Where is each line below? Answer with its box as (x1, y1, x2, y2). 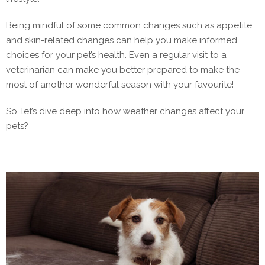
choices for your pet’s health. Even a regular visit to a (6, 50, 227, 61)
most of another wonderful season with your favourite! (6, 79, 234, 91)
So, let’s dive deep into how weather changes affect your (6, 106, 244, 117)
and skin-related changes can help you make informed (6, 35, 237, 46)
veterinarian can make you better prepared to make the (6, 64, 240, 76)
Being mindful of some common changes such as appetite (6, 20, 252, 31)
